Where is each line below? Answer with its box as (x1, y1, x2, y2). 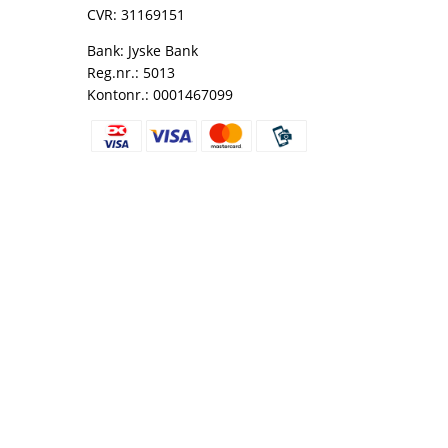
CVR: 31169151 (87, 5, 185, 24)
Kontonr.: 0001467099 (87, 85, 233, 104)
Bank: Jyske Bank (87, 41, 198, 60)
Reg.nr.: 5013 (87, 63, 175, 82)
